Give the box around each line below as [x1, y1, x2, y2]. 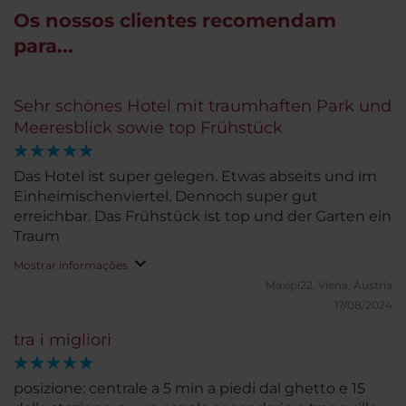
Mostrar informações [14, 257, 128, 272]
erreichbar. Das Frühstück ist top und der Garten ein [14, 207, 391, 225]
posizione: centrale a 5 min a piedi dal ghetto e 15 [14, 379, 365, 397]
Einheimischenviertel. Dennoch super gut [14, 187, 318, 205]
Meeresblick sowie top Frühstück [14, 117, 283, 138]
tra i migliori [14, 329, 111, 350]
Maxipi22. [266, 277, 318, 292]
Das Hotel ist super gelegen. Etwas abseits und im [14, 167, 377, 185]
